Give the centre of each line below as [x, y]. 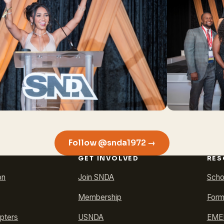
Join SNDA [96, 177]
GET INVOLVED [108, 159]
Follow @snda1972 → [112, 142]
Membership [100, 197]
